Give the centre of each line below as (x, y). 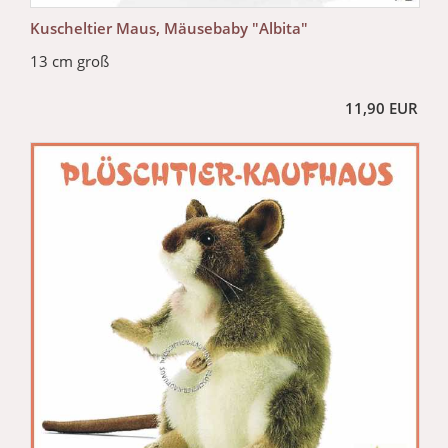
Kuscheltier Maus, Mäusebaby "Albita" (169, 27)
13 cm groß (69, 60)
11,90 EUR (381, 107)
